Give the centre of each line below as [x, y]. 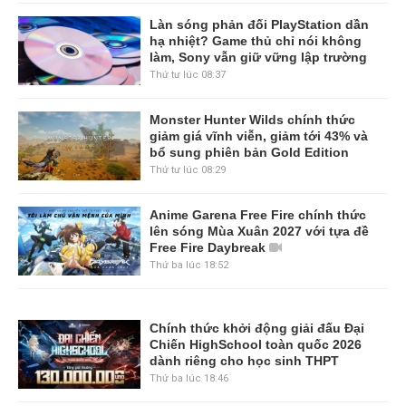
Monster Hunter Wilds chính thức [252, 120]
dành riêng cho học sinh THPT [244, 361]
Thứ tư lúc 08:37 [187, 75]
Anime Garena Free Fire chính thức [257, 215]
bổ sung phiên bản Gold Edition [249, 153]
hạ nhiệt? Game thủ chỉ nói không [255, 41]
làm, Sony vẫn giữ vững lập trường [258, 58]
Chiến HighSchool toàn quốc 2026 [255, 345]
